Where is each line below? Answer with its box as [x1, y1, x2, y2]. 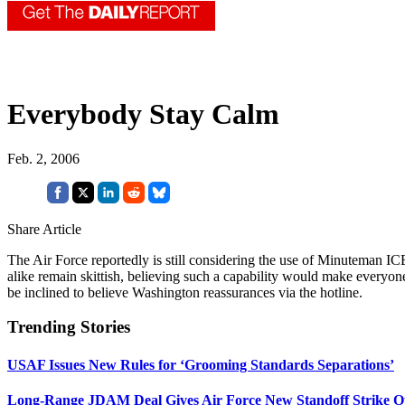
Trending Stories [7, 317, 130, 337]
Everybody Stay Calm [7, 98, 279, 131]
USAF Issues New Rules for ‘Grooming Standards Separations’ [7, 356, 394, 372]
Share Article [7, 221, 81, 237]
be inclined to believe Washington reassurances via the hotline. [7, 284, 363, 300]
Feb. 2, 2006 [7, 150, 80, 166]
